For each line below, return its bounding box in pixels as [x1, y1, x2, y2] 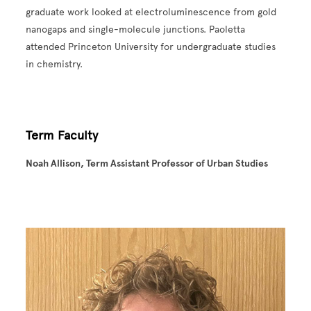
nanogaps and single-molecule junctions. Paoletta [26, 23, 246, 35]
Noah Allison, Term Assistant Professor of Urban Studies [26, 157, 269, 169]
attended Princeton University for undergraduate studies [26, 40, 276, 53]
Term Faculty [26, 127, 99, 143]
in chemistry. [26, 58, 83, 70]
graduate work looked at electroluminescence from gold [26, 6, 277, 18]
